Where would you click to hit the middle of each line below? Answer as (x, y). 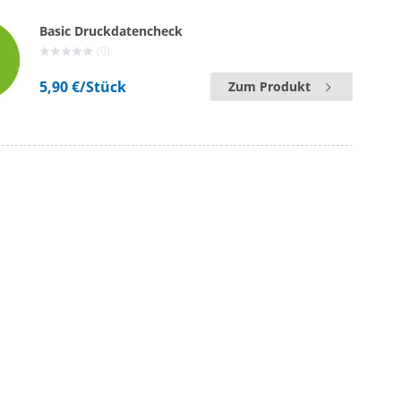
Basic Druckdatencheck (111, 31)
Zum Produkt (269, 86)
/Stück (103, 87)
